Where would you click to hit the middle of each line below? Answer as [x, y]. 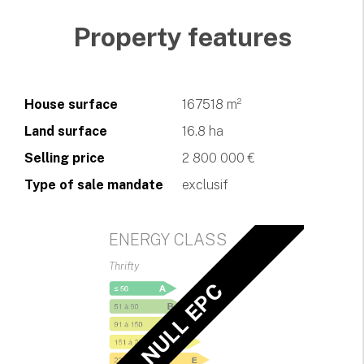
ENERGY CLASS [168, 239]
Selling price [65, 158]
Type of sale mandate [94, 184]
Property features [182, 37]
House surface [71, 104]
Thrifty [124, 266]
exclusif [205, 184]
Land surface [66, 131]
